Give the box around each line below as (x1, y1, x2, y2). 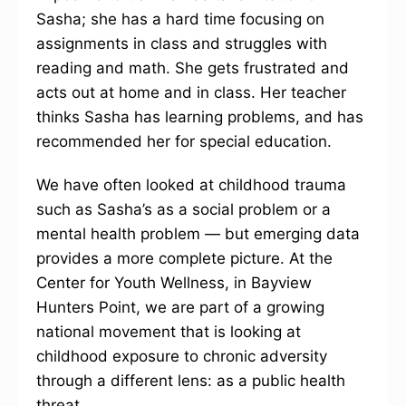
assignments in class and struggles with (36, 34, 327, 53)
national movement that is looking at (36, 323, 301, 342)
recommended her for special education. (36, 132, 332, 151)
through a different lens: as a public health (36, 372, 345, 391)
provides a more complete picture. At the (36, 249, 333, 268)
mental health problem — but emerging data (36, 225, 360, 244)
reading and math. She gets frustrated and (36, 59, 349, 78)
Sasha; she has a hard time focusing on (36, 10, 324, 29)
